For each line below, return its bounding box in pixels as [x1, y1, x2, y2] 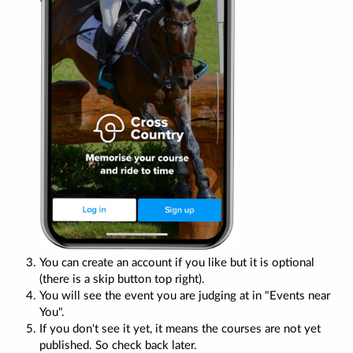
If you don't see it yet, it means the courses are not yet [39, 323, 321, 336]
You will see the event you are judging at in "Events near [39, 290, 330, 303]
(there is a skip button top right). [39, 273, 205, 286]
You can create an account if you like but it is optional [39, 257, 314, 269]
